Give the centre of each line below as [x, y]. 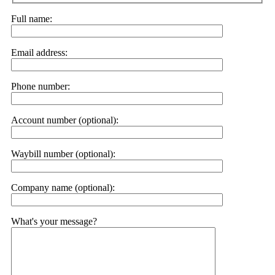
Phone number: [41, 87]
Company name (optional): [63, 188]
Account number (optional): [65, 120]
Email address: [39, 53]
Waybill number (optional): [63, 154]
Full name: [32, 19]
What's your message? [54, 222]
